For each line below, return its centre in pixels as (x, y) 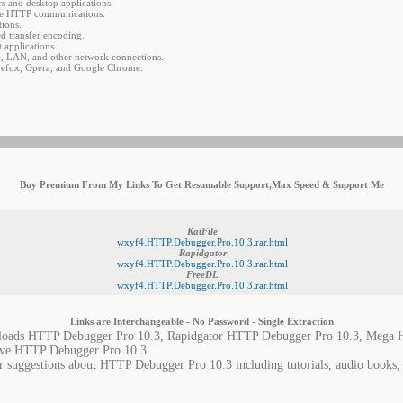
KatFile (202, 231)
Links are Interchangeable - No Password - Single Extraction (201, 321)
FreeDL (202, 274)
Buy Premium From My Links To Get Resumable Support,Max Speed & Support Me (201, 184)
